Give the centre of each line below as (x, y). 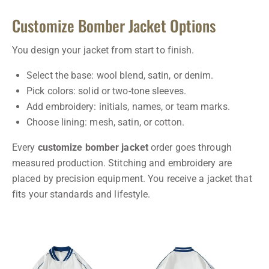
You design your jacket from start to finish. (103, 50)
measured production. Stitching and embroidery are (122, 163)
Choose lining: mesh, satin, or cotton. (105, 122)
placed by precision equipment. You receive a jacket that (132, 179)
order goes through (190, 148)
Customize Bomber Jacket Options (114, 26)
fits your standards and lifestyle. (81, 195)
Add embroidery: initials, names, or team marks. (128, 107)
